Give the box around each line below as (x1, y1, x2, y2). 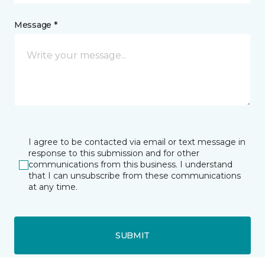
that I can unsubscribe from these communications (28, 170, 241, 181)
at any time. (28, 182, 77, 192)
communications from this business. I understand (28, 159, 232, 170)
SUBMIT (115, 230, 150, 241)
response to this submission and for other (28, 148, 199, 159)
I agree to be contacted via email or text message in (28, 137, 245, 147)
